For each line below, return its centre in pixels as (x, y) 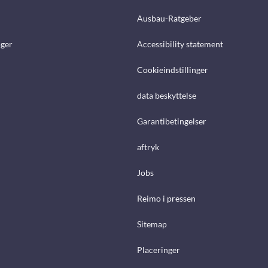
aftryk (148, 147)
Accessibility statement (180, 44)
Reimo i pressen (166, 199)
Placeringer (159, 250)
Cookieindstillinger (173, 70)
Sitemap (152, 224)
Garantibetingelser (172, 121)
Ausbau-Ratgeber (169, 19)
